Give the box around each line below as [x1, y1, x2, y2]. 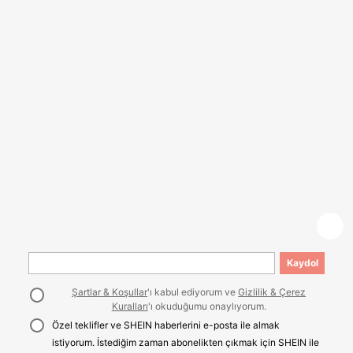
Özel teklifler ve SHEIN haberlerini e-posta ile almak [52, 319, 281, 332]
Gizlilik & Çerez [238, 285, 307, 298]
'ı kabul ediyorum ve [147, 285, 239, 298]
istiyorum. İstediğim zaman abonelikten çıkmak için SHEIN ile [52, 336, 320, 349]
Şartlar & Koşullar [72, 285, 148, 298]
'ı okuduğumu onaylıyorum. [147, 299, 266, 312]
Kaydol [286, 256, 318, 269]
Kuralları [111, 299, 148, 312]
